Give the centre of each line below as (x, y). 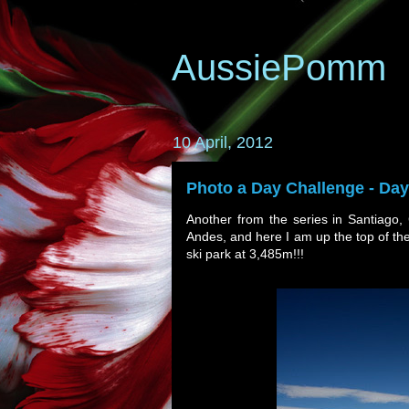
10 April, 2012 (223, 142)
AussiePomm (279, 68)
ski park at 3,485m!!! (245, 254)
